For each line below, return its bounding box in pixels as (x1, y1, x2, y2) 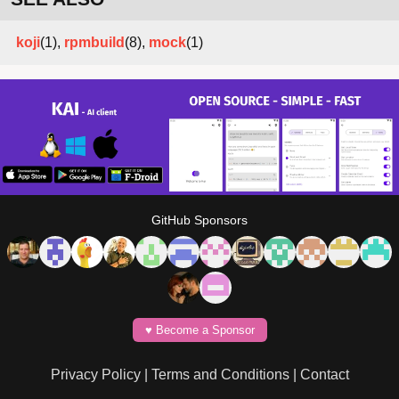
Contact (299, 366, 349, 382)
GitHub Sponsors (151, 212, 248, 227)
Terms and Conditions (151, 366, 289, 382)
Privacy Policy (50, 366, 141, 382)
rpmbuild (64, 35, 125, 51)
